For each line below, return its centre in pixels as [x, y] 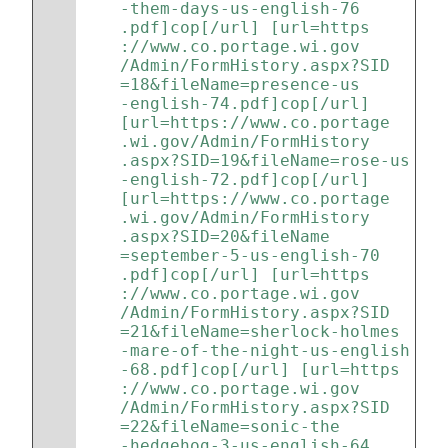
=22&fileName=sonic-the [230, 426]
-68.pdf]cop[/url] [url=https [260, 369]
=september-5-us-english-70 [250, 255]
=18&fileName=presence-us [240, 84]
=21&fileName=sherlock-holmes [260, 331]
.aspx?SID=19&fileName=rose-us [265, 160]
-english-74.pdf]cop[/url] [250, 103]
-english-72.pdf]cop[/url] [250, 179]
